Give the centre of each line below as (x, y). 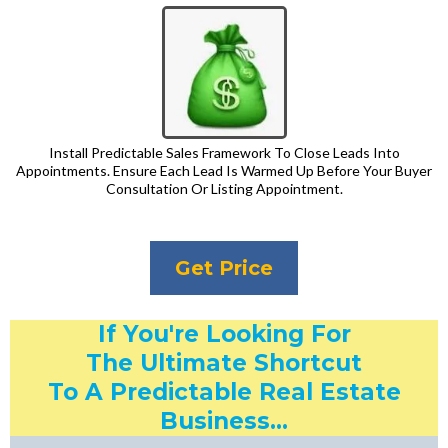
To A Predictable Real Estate (224, 392)
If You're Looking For (224, 334)
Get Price (224, 268)
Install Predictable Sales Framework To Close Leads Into (224, 153)
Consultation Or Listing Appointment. (224, 189)
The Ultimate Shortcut (224, 363)
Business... (224, 421)
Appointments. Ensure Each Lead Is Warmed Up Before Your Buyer (224, 171)
